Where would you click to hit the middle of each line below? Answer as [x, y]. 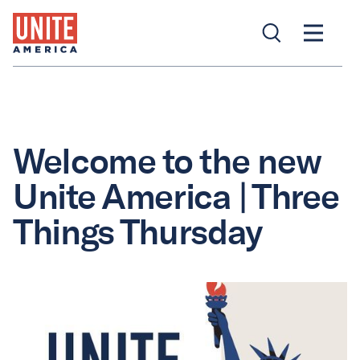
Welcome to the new [167, 162]
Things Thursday [137, 232]
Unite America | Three [176, 197]
